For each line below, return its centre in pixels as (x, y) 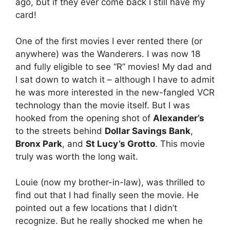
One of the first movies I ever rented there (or (109, 41)
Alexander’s (179, 118)
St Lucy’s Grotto (120, 143)
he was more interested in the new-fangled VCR (115, 92)
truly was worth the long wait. (77, 156)
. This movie (180, 143)
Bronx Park (39, 143)
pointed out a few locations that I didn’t (96, 208)
